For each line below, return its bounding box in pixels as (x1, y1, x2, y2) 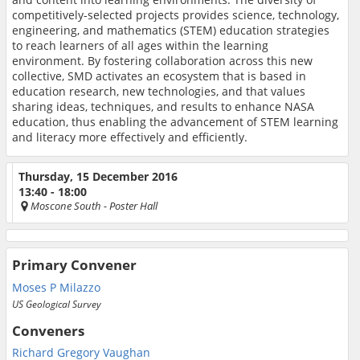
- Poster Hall (104, 198, 157, 213)
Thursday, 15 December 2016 (18, 169, 178, 185)
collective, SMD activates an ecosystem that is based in (12, 68, 306, 84)
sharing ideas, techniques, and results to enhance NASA (12, 99, 314, 115)
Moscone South (31, 198, 101, 213)
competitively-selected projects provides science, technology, (12, 7, 339, 23)
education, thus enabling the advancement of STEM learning (12, 114, 338, 130)
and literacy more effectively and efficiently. (12, 129, 247, 145)
